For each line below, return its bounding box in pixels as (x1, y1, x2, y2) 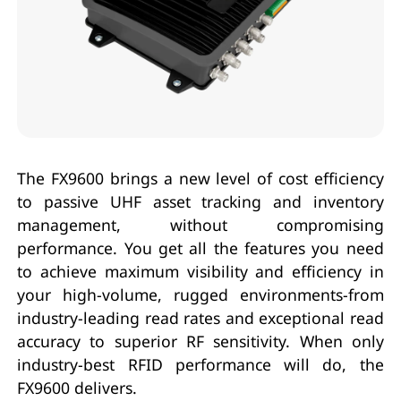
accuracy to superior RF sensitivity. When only (17, 329, 384, 352)
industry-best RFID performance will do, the (17, 353, 384, 375)
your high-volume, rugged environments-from (17, 283, 384, 305)
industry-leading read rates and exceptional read (17, 306, 384, 328)
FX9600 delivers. (17, 376, 138, 398)
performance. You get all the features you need (17, 236, 384, 259)
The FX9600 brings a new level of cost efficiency (17, 166, 384, 189)
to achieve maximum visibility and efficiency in (17, 260, 384, 282)
